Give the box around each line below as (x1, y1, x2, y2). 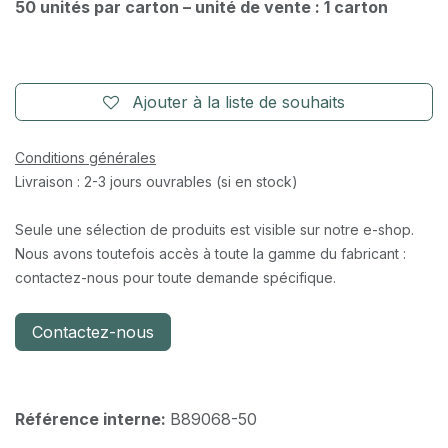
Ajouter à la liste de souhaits (132, 91, 345, 112)
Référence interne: (15, 408, 170, 429)
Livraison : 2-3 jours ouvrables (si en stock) (15, 172, 298, 190)
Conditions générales (15, 148, 156, 166)
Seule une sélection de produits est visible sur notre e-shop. (15, 220, 414, 238)
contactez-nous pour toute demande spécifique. (15, 268, 336, 286)
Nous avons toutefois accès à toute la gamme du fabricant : (15, 244, 406, 262)
